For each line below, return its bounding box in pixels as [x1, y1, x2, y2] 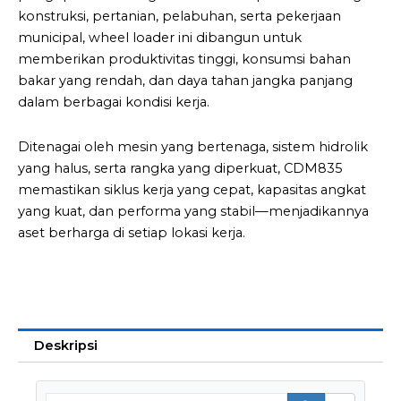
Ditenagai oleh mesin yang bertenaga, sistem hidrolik [18, 138, 368, 155]
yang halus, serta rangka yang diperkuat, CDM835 [18, 159, 343, 176]
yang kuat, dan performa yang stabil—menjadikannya [18, 202, 369, 219]
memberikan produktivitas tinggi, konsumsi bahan [18, 51, 351, 68]
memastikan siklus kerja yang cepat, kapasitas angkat [18, 181, 366, 198]
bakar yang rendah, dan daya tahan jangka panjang [18, 73, 353, 90]
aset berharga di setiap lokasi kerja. [18, 224, 245, 241]
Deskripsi [33, 337, 98, 354]
